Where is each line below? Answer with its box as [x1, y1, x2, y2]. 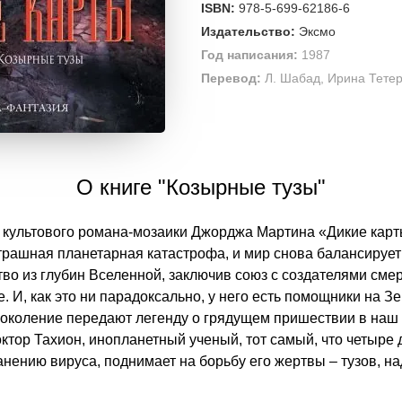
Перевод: [201, 71, 261, 85]
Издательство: [201, 24, 295, 39]
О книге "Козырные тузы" [76, 175, 326, 199]
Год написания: [201, 48, 298, 62]
